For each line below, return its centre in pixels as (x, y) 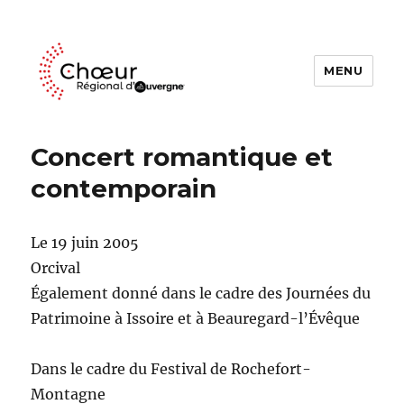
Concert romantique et (182, 156)
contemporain (124, 188)
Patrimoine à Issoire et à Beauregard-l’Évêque (196, 318)
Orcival (56, 267)
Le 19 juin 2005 (85, 242)
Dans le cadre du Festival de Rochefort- (171, 368)
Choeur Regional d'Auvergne (189, 129)
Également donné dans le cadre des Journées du (201, 293)
